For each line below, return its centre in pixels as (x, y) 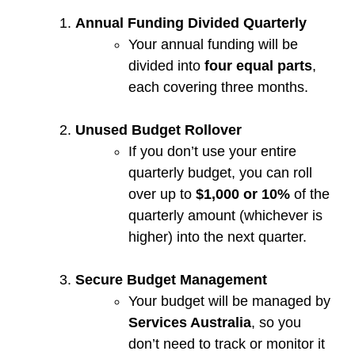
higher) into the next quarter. (218, 237)
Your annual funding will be (213, 44)
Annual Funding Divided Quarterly (191, 23)
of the (310, 194)
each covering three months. (218, 87)
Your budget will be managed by (229, 301)
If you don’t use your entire (212, 151)
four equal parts (258, 66)
